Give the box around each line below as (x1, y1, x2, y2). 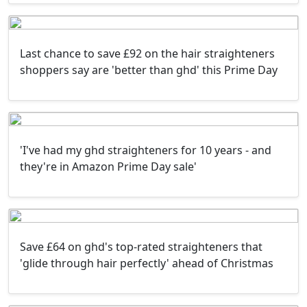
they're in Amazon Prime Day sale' (20, 158, 197, 174)
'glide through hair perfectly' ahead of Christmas (20, 255, 273, 271)
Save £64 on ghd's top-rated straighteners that (20, 238, 262, 254)
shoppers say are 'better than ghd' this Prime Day (20, 62, 278, 77)
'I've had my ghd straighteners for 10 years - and (20, 142, 271, 158)
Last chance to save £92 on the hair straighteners (20, 45, 275, 61)
